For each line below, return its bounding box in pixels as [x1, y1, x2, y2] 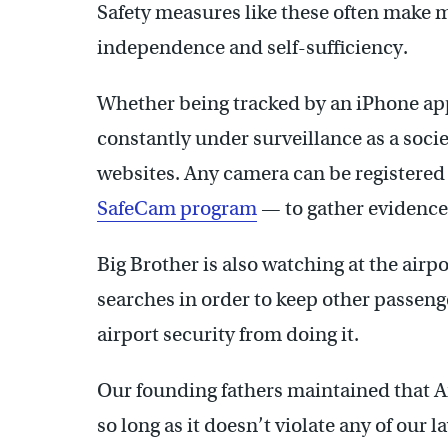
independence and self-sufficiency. [97, 35, 408, 61]
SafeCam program [97, 196, 257, 222]
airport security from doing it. [97, 322, 359, 348]
